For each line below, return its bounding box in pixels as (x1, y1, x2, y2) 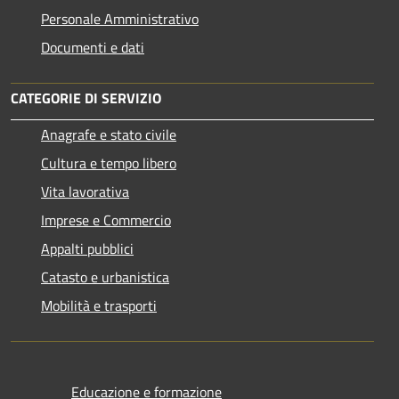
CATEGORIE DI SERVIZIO (11, 86, 161, 109)
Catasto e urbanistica (41, 265, 169, 288)
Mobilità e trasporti (41, 294, 157, 316)
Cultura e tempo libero (41, 151, 176, 174)
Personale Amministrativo (41, 7, 199, 29)
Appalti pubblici (41, 237, 134, 259)
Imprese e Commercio (41, 208, 171, 231)
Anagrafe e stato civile (41, 123, 176, 145)
